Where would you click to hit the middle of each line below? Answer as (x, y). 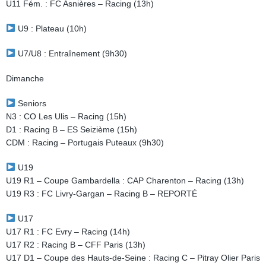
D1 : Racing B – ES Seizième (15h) (72, 129)
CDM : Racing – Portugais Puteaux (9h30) (85, 142)
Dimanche (25, 78)
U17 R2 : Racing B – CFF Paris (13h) (76, 245)
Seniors (31, 103)
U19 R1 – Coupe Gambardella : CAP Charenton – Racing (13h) (125, 180)
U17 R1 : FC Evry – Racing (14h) (68, 232)
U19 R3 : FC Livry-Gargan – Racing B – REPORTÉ (102, 194)
